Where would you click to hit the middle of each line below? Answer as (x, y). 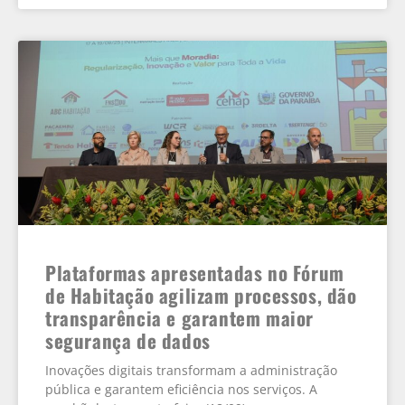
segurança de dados (128, 341)
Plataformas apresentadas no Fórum (195, 273)
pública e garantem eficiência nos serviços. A (181, 390)
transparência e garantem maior (180, 318)
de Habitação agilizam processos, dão (201, 296)
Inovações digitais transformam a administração (191, 371)
